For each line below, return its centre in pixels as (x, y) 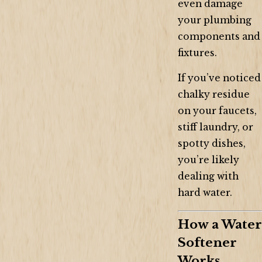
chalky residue (214, 95)
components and (219, 36)
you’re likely (208, 160)
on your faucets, (217, 111)
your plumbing (215, 20)
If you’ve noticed (219, 78)
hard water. (205, 193)
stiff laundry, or (216, 127)
